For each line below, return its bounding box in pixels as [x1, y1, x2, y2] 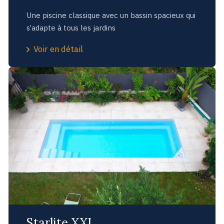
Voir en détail [33, 43, 83, 54]
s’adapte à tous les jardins [26, 22, 115, 32]
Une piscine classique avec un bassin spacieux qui [26, 10, 195, 20]
